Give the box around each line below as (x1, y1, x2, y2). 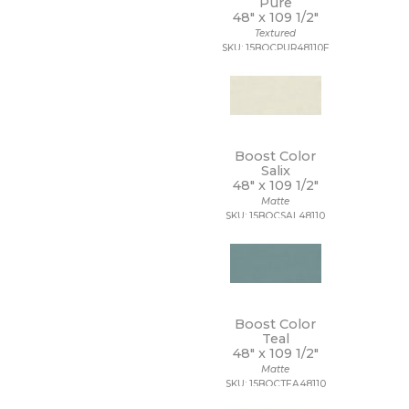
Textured (255, 27, 297, 39)
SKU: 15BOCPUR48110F (222, 42, 330, 54)
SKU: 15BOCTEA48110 (225, 378, 326, 390)
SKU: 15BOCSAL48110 (225, 210, 326, 222)
